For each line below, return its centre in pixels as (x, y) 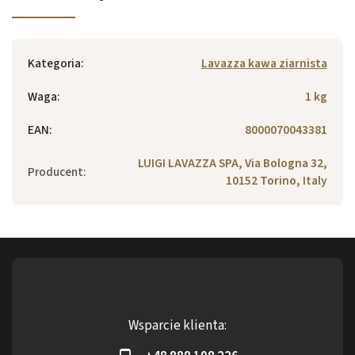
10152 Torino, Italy (277, 180)
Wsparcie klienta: (177, 325)
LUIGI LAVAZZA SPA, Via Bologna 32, (233, 163)
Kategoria (54, 63)
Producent (55, 172)
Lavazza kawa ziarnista (264, 63)
